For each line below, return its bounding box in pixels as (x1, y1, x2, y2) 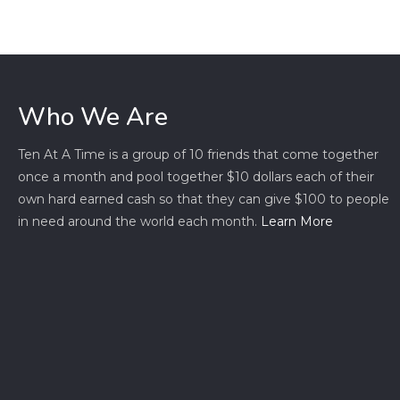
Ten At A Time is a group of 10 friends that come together (18, 146, 379, 162)
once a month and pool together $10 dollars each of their (18, 169, 375, 185)
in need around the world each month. (18, 213, 262, 229)
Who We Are (18, 100, 169, 134)
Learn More (261, 213, 334, 229)
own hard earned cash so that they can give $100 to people (18, 191, 390, 207)
